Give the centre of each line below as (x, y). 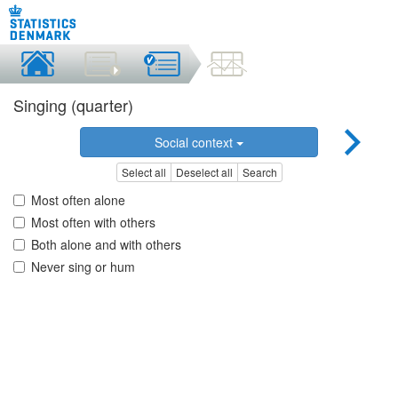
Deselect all (204, 172)
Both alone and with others (106, 245)
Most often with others (93, 223)
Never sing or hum (83, 267)
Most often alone (78, 200)
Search (259, 172)
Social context (195, 142)
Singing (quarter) (73, 105)
